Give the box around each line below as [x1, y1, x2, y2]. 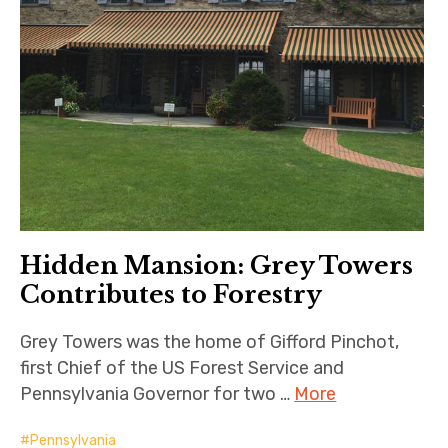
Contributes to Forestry [20, 280, 323, 310]
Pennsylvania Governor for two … [20, 383, 295, 406]
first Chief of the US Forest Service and [20, 357, 345, 380]
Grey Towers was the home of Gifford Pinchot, [20, 331, 400, 354]
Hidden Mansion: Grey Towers [20, 251, 414, 281]
